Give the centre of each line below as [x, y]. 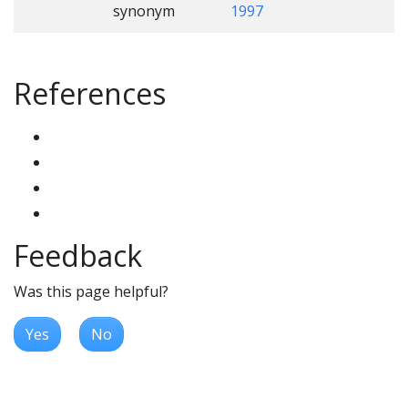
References [90, 93]
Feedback [78, 255]
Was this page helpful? [91, 291]
